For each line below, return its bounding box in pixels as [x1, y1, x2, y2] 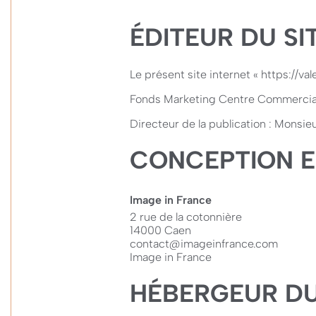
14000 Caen [130, 224, 191, 237]
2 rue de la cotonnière [130, 210, 242, 224]
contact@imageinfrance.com [130, 237, 278, 250]
